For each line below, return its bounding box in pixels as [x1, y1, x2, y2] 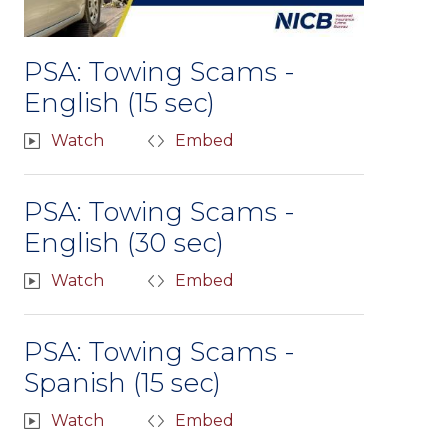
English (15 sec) [24, 86, 215, 119]
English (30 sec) [24, 226, 224, 259]
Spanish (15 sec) [24, 366, 221, 399]
